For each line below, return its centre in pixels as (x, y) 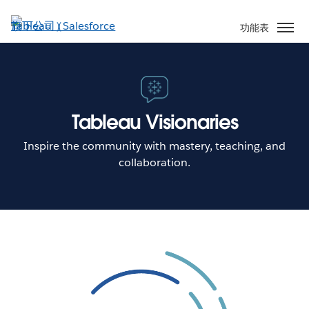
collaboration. (154, 162)
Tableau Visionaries (154, 122)
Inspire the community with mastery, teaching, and (154, 146)
